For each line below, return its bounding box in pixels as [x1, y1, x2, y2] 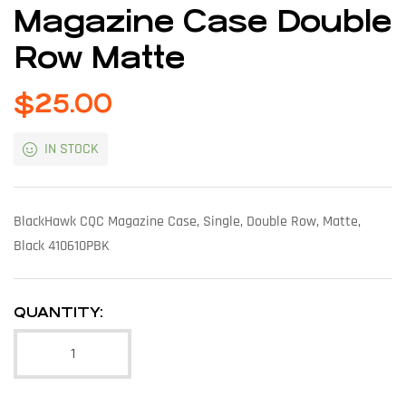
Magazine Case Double [14, 5, 391, 39]
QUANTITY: [14, 304, 103, 321]
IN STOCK [43, 140, 99, 159]
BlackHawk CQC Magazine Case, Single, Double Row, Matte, [14, 211, 361, 231]
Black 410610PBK [14, 236, 110, 256]
